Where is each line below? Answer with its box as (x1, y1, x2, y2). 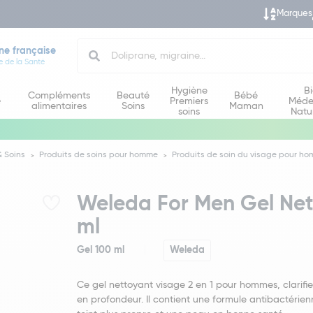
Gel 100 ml (77, 245, 125, 255)
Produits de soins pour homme (39, 151, 158, 159)
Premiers (170, 96, 209, 106)
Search (77, 39, 109, 49)
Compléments (27, 91, 90, 101)
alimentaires (31, 101, 87, 111)
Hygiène (170, 85, 208, 96)
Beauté (117, 91, 150, 101)
